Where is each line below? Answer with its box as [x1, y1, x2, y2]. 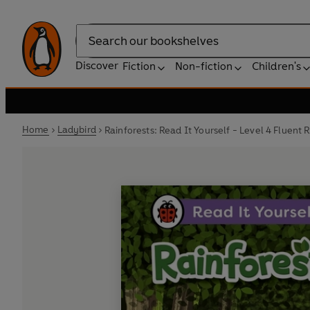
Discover [75, 59, 118, 72]
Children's [252, 60, 301, 73]
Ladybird [57, 124, 96, 136]
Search [75, 41, 110, 55]
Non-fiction [175, 60, 232, 73]
